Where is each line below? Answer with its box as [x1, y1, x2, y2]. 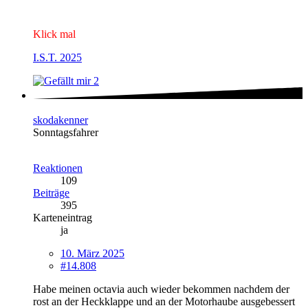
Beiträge [33, 186, 69, 199]
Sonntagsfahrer [33, 126, 98, 138]
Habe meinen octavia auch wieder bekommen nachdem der [33, 283, 289, 295]
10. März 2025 [60, 247, 124, 259]
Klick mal [33, 28, 76, 41]
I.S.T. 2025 [33, 52, 82, 64]
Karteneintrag [33, 211, 92, 223]
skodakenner [33, 113, 88, 126]
